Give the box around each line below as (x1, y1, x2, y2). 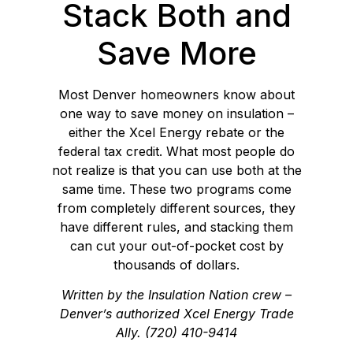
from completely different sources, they (58, 199, 295, 216)
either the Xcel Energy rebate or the (69, 124, 284, 140)
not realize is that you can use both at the (51, 162, 302, 178)
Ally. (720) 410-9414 (116, 324, 237, 340)
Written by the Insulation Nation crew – (61, 286, 292, 303)
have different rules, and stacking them (60, 218, 293, 235)
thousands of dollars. (113, 256, 240, 273)
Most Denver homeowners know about (58, 86, 295, 102)
